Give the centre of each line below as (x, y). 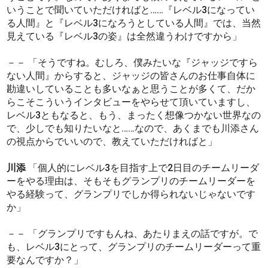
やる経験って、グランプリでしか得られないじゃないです (131, 194)
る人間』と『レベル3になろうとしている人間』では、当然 (134, 23)
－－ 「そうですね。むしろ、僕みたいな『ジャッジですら (133, 62)
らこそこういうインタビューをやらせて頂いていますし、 (131, 102)
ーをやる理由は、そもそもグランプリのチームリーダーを (131, 181)
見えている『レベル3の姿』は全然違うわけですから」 (124, 36)
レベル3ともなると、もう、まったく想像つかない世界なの (134, 115)
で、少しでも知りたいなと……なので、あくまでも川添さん (133, 128)
